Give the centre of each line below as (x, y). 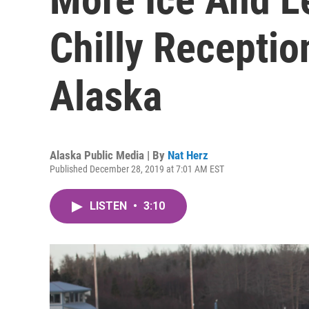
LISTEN (110, 206)
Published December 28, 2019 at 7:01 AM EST (137, 169)
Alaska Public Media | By (109, 155)
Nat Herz (188, 155)
